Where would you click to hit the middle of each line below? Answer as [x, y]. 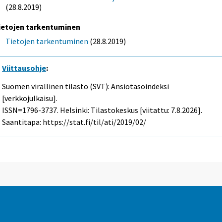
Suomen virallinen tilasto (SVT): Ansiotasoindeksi [86, 86]
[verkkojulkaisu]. [30, 98]
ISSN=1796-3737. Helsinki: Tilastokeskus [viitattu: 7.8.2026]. [102, 110]
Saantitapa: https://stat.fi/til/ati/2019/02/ [74, 122]
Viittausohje [24, 68]
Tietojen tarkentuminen [47, 41]
